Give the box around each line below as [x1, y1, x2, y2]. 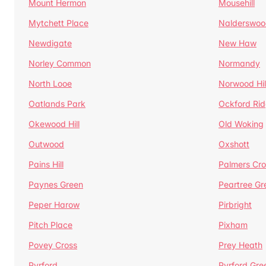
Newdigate [28, 38, 72, 48]
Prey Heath [218, 240, 262, 250]
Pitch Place [28, 220, 72, 230]
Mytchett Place [28, 18, 88, 28]
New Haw [218, 38, 256, 48]
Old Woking [218, 119, 264, 129]
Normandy [218, 58, 260, 68]
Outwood [28, 139, 64, 149]
